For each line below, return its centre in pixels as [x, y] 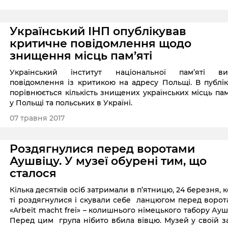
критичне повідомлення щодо [101, 43]
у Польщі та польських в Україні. [71, 103]
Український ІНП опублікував [98, 31]
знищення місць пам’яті [81, 55]
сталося [33, 174]
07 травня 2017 [37, 118]
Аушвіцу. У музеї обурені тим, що [108, 161]
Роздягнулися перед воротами [103, 149]
